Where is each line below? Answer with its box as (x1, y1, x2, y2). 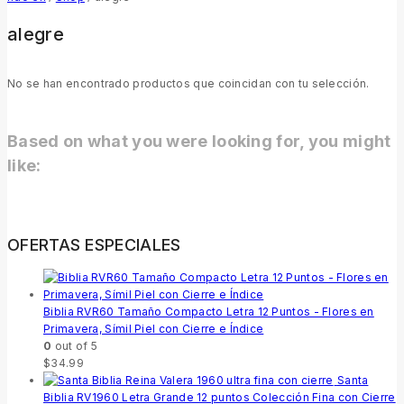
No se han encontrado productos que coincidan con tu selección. (7, 76, 370, 90)
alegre (7, 23, 64, 46)
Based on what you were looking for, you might (7, 132, 391, 151)
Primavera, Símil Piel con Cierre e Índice (43, 322, 264, 336)
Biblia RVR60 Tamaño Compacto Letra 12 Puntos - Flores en (43, 305, 374, 319)
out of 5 (51, 339, 98, 353)
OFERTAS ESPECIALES (7, 235, 181, 255)
